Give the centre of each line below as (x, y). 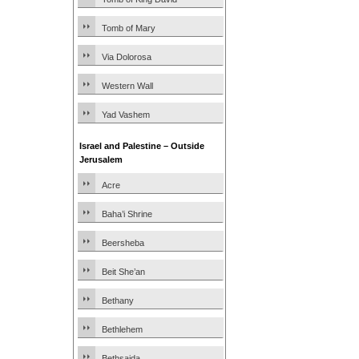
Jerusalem (101, 159)
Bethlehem (122, 329)
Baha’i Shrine (127, 214)
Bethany (118, 301)
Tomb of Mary (129, 28)
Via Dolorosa (127, 57)
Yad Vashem (126, 115)
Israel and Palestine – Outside (142, 146)
